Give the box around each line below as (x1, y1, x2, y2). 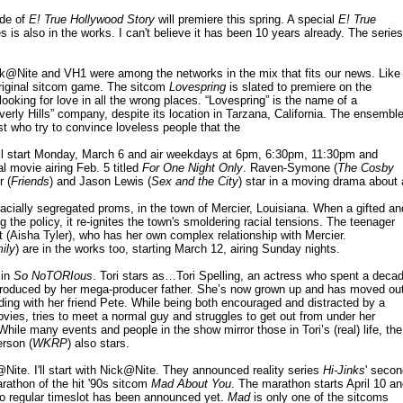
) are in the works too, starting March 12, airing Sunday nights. (15, 242, 340, 256)
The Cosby (337, 161, 394, 175)
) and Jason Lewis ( (49, 175, 151, 189)
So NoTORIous (13, 269, 93, 283)
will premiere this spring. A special (155, 13, 335, 27)
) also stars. (67, 336, 130, 351)
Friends (11, 175, 49, 189)
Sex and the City (151, 175, 238, 189)
